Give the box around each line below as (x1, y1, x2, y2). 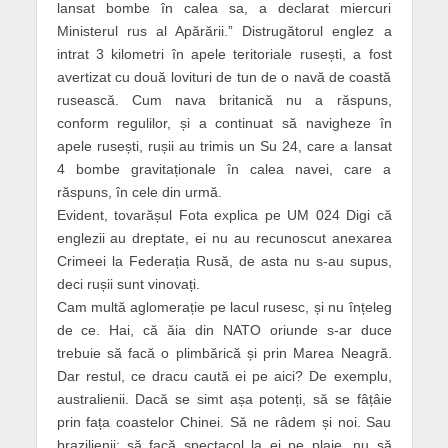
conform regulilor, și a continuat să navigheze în (56, 114, 392, 131)
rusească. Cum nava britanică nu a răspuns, (56, 91, 392, 108)
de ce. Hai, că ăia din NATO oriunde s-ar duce (56, 321, 392, 338)
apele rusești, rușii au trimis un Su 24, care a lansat (56, 137, 392, 154)
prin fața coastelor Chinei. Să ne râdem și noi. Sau (56, 413, 392, 430)
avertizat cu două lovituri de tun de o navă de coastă (56, 68, 392, 85)
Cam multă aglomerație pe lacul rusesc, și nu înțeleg (56, 298, 392, 315)
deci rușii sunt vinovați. (56, 275, 200, 292)
